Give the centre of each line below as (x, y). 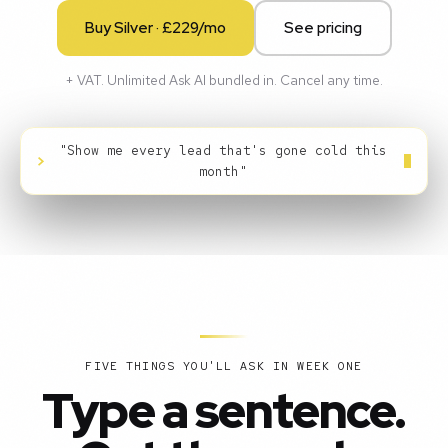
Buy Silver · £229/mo (155, 28)
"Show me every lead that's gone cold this (223, 150)
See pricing (322, 28)
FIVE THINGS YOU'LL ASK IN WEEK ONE (224, 366)
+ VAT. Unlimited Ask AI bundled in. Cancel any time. (224, 80)
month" (223, 171)
